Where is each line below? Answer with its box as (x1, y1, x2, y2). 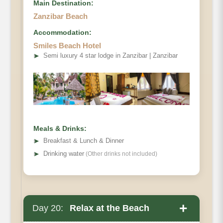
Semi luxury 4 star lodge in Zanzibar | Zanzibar (43, 52, 178, 60)
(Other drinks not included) (84, 150, 157, 158)
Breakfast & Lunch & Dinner (43, 137, 124, 145)
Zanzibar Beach (33, 12, 88, 21)
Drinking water (43, 150, 84, 158)
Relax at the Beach (67, 203, 149, 214)
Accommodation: (33, 28, 92, 37)
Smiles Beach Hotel (33, 41, 101, 50)
